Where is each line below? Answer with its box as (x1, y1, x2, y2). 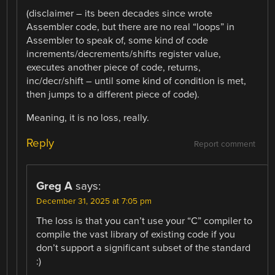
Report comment (193, 139, 255, 149)
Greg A (36, 179, 73, 193)
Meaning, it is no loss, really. (26, 111, 150, 124)
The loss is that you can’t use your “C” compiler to (36, 214, 253, 227)
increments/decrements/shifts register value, (26, 47, 222, 60)
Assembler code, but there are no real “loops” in (26, 20, 235, 33)
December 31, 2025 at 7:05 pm (36, 196, 152, 206)
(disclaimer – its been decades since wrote (26, 7, 213, 20)
